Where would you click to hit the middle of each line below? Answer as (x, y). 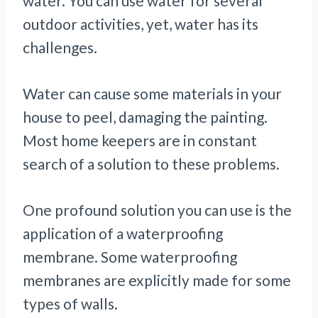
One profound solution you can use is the (157, 210)
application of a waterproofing (123, 234)
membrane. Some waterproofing (130, 257)
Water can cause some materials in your (152, 94)
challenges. (60, 48)
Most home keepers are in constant (140, 141)
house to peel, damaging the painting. (145, 117)
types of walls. (70, 304)
